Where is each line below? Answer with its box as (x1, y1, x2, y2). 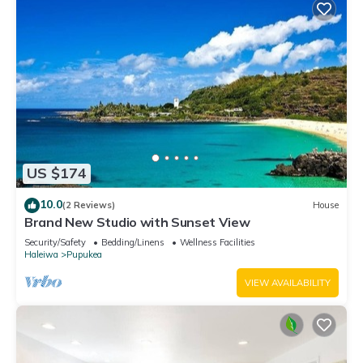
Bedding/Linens (101, 236, 164, 248)
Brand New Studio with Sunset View (24, 213, 250, 230)
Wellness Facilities (180, 236, 255, 248)
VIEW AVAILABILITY (245, 276, 331, 288)
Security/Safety (24, 236, 86, 248)
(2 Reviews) (62, 199, 115, 211)
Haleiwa (24, 248, 58, 260)
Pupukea (66, 248, 102, 260)
